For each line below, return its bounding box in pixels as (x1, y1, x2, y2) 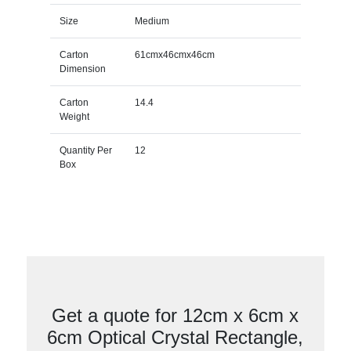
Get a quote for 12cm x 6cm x (52, 304, 299, 326)
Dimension (59, 63, 106, 74)
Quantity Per (59, 144, 112, 156)
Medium (134, 15, 169, 27)
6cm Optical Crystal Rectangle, (47, 326, 304, 348)
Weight (59, 110, 89, 122)
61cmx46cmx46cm (134, 49, 215, 60)
